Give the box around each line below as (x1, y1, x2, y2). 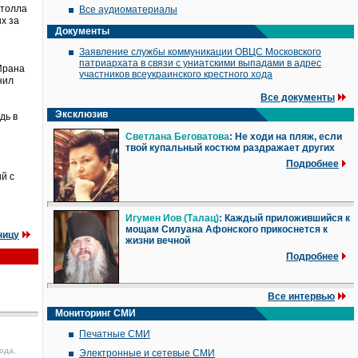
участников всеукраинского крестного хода (79, 69, 272, 80)
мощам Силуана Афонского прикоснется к (125, 224, 328, 235)
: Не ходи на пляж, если (229, 131, 342, 142)
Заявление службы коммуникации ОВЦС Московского (79, 46, 321, 58)
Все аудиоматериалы (79, 4, 177, 15)
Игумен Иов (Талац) (125, 213, 219, 224)
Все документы (261, 92, 335, 103)
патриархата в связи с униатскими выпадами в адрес (79, 58, 321, 69)
